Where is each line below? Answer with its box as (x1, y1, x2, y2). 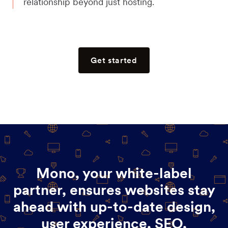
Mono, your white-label (36, 163, 192, 182)
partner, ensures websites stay (13, 180, 215, 199)
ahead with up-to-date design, (13, 197, 215, 216)
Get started (91, 54, 137, 65)
